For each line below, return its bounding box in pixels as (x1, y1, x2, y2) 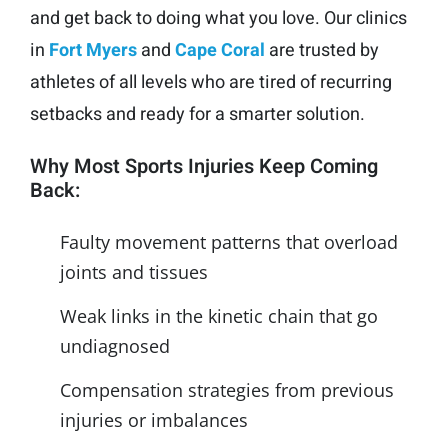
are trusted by (265, 36, 379, 64)
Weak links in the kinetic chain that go (60, 303, 378, 328)
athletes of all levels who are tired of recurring (30, 68, 392, 96)
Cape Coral (175, 36, 265, 64)
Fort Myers (49, 36, 137, 64)
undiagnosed (60, 333, 170, 358)
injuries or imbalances (60, 407, 248, 432)
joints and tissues (60, 259, 208, 284)
